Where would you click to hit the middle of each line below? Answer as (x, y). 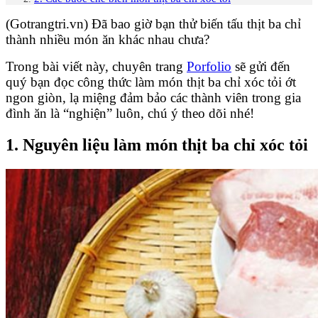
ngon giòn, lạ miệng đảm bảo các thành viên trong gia (153, 97)
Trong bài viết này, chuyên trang (96, 66)
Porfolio (209, 66)
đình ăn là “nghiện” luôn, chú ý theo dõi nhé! (130, 113)
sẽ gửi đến (261, 66)
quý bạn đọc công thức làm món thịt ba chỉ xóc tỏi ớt (151, 82)
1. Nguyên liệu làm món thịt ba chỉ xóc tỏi (157, 144)
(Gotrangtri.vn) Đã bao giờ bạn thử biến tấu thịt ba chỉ (153, 23)
